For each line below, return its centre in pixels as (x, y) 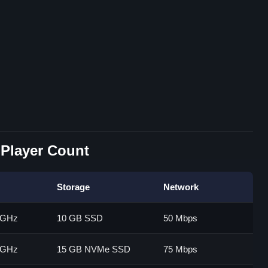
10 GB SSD (80, 218)
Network (181, 187)
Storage (73, 187)
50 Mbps (180, 218)
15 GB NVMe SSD (94, 249)
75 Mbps (180, 249)
